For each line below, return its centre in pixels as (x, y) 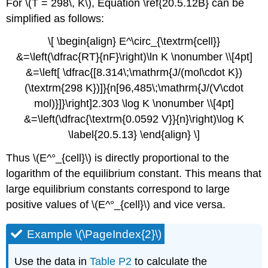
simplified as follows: (55, 18)
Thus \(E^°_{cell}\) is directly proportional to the (118, 158)
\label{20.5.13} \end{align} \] (134, 135)
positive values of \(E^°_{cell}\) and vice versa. (116, 205)
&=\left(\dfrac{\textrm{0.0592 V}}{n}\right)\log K (134, 119)
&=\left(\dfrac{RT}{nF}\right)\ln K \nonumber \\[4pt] (134, 57)
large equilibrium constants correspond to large (118, 189)
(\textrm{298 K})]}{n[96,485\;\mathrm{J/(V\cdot (134, 88)
